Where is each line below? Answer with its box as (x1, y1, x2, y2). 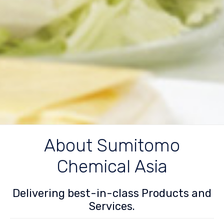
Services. (89, 199, 135, 213)
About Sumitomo (44, 135, 180, 156)
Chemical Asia (56, 156, 167, 177)
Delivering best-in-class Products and (12, 186, 211, 200)
